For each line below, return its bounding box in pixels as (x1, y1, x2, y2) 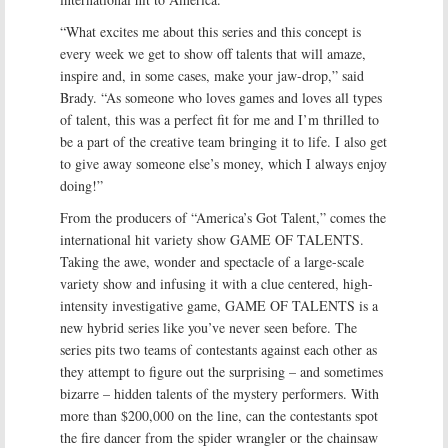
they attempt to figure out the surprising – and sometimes (60, 362, 383, 381)
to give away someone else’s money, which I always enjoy (60, 154, 387, 173)
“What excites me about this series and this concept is (60, 22, 361, 41)
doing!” (60, 176, 103, 195)
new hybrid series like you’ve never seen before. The (60, 318, 357, 337)
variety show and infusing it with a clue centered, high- (60, 274, 373, 293)
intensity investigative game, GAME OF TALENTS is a (60, 296, 378, 315)
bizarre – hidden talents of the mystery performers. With (60, 384, 379, 403)
